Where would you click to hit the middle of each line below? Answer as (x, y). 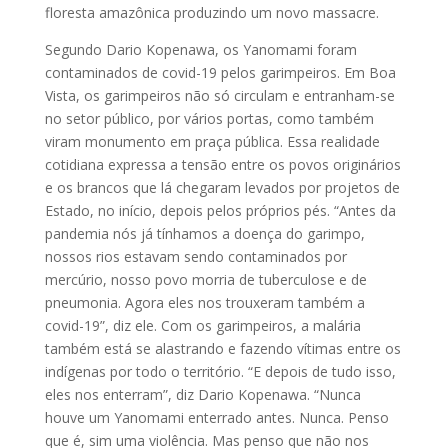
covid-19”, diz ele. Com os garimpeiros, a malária (202, 325)
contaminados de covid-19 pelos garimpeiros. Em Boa (220, 72)
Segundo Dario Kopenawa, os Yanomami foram (200, 49)
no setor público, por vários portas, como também (209, 118)
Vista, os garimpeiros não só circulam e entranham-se (219, 95)
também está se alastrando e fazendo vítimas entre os (222, 348)
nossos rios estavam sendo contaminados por (195, 256)
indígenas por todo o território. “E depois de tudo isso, (220, 371)
